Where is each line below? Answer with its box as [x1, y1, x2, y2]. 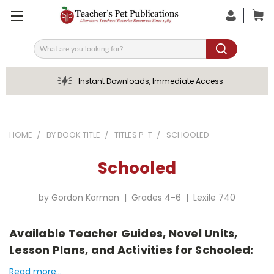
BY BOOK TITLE [46, 129, 100, 141]
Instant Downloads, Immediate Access [78, 76, 223, 86]
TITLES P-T [114, 129, 152, 141]
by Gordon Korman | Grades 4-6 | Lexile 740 [39, 191, 235, 204]
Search [33, 46, 64, 59]
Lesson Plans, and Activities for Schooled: [9, 242, 254, 257]
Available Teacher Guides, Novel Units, [9, 225, 238, 241]
